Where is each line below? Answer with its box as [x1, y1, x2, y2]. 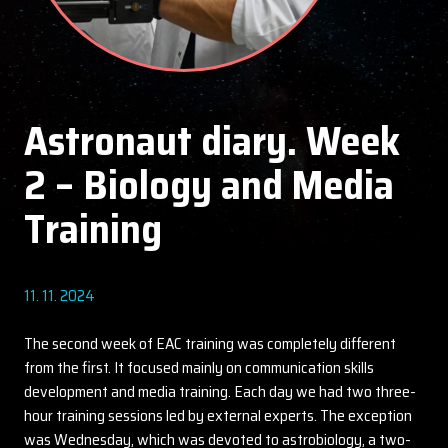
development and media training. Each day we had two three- [24, 379, 416, 404]
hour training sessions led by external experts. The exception [24, 403, 412, 428]
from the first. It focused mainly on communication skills [24, 355, 374, 380]
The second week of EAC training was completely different [24, 331, 396, 356]
